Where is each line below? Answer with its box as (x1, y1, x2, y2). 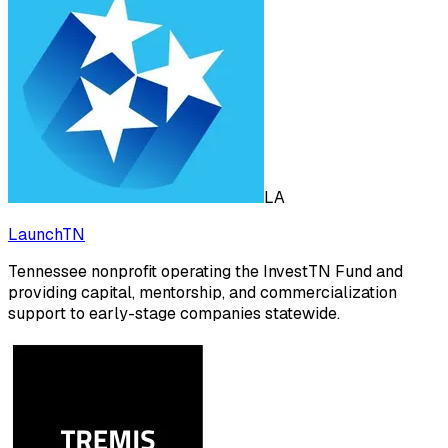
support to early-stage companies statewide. (8, 303, 340, 325)
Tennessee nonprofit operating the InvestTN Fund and (8, 261, 403, 283)
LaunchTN (8, 224, 85, 246)
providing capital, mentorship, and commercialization (8, 282, 397, 304)
